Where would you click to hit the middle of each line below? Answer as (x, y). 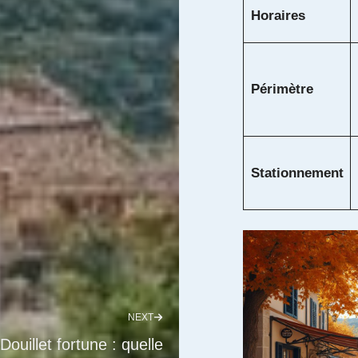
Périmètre (282, 89)
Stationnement (297, 173)
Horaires (278, 15)
